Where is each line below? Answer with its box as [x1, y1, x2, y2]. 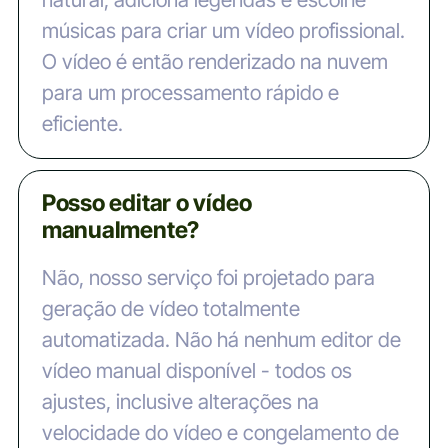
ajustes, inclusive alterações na [41, 389, 319, 415]
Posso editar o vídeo [41, 188, 252, 217]
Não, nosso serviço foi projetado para [41, 265, 375, 291]
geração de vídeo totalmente [41, 296, 300, 322]
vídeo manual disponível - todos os [41, 358, 352, 384]
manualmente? [41, 215, 200, 244]
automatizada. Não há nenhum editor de [41, 327, 401, 353]
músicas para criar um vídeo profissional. [41, 18, 405, 44]
